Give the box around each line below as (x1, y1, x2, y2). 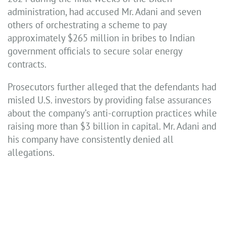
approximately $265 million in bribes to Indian (8, 32, 195, 44)
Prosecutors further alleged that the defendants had (8, 81, 216, 93)
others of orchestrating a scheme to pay (8, 19, 166, 31)
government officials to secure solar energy (8, 45, 182, 58)
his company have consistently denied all (8, 133, 174, 146)
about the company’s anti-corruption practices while (8, 107, 217, 120)
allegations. (8, 146, 54, 159)
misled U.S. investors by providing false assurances (8, 94, 211, 106)
